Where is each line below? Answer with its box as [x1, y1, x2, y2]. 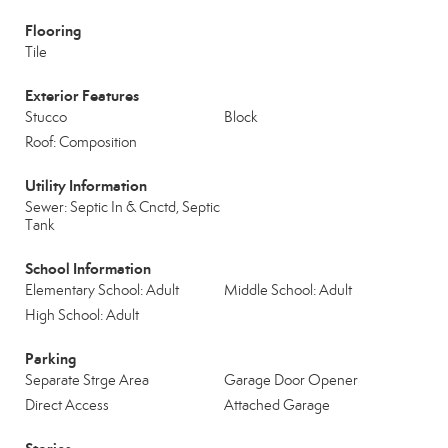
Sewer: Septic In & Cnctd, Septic [25, 198, 220, 216]
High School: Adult [25, 306, 139, 324]
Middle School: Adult [224, 281, 352, 299]
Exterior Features [25, 86, 139, 105]
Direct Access [25, 396, 109, 414]
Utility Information [25, 176, 147, 195]
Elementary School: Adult [25, 281, 179, 299]
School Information [25, 259, 151, 278]
